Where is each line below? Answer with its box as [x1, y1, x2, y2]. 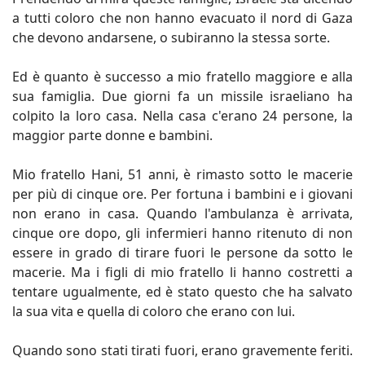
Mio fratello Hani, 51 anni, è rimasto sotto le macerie [12, 165, 353, 183]
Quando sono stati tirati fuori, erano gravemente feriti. [12, 341, 353, 359]
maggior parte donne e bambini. [12, 125, 216, 144]
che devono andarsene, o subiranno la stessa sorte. [12, 28, 330, 46]
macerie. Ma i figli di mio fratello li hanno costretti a [12, 262, 353, 281]
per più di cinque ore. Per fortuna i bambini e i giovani [12, 184, 353, 203]
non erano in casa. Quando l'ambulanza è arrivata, [12, 204, 353, 222]
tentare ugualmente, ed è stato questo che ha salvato [12, 282, 353, 301]
